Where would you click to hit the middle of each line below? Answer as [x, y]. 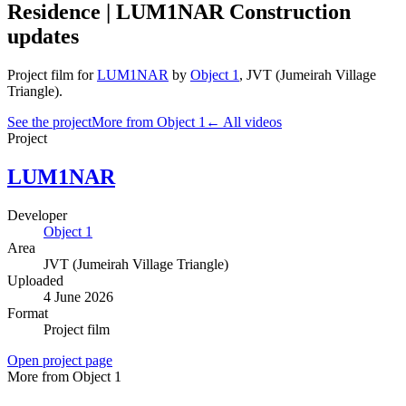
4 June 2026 [78, 296]
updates [43, 36]
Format [28, 313]
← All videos [244, 121]
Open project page [60, 360]
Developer [37, 215]
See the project [49, 121]
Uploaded [35, 280]
